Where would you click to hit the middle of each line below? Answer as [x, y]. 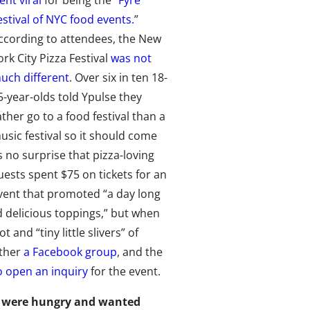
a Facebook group [70, 252]
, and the [140, 252]
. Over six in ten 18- [118, 77]
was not [131, 58]
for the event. [124, 271]
